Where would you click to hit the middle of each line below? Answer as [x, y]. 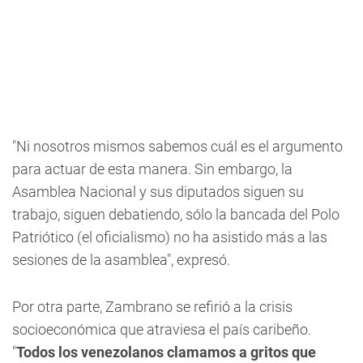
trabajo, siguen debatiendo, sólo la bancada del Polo [176, 214]
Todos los [47, 352]
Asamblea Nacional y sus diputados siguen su [158, 192]
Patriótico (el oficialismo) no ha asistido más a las [170, 237]
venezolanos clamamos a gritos [185, 352]
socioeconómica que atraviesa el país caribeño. [162, 329]
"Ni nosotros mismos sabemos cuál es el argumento [177, 146]
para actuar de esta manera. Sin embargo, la [152, 169]
